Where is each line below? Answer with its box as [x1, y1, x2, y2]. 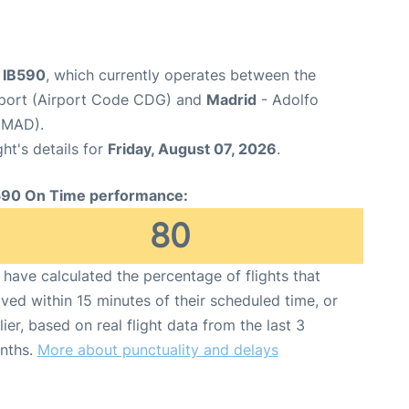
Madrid [206, 89, 257, 109]
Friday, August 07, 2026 [108, 139, 277, 158]
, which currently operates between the [46, 65, 316, 84]
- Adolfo [257, 89, 319, 109]
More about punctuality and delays [37, 340, 278, 359]
